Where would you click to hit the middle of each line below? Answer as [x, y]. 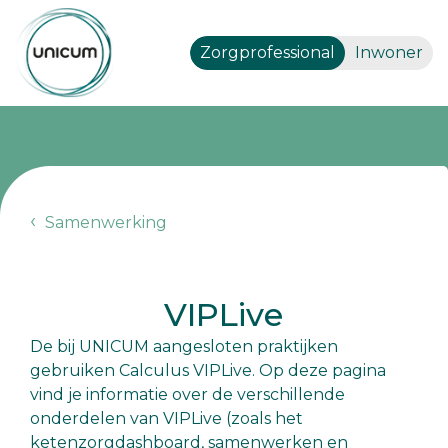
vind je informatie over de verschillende [187, 395]
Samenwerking [104, 223]
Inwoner [389, 53]
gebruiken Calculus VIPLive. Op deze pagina [208, 371]
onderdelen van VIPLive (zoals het [166, 419]
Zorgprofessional [267, 53]
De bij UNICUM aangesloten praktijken [184, 347]
